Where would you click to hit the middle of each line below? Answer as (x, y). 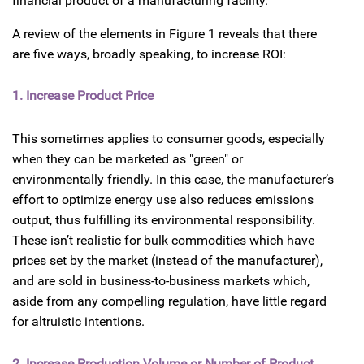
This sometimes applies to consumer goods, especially (169, 139)
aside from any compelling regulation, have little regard (169, 301)
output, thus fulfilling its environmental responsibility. (164, 220)
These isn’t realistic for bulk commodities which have (163, 240)
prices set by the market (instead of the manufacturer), (167, 261)
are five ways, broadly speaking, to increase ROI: (149, 54)
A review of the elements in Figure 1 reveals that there (165, 33)
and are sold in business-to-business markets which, (161, 281)
